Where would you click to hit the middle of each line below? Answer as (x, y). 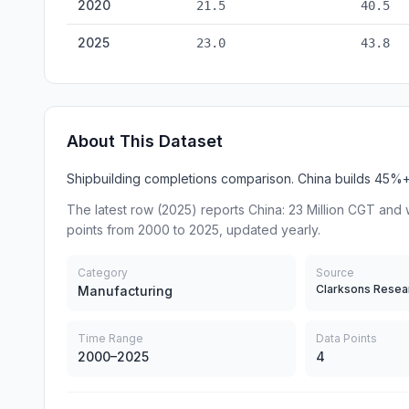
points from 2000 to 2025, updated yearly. (194, 230)
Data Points (347, 338)
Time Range (110, 338)
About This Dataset (145, 141)
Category (103, 273)
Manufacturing (125, 291)
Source (336, 273)
